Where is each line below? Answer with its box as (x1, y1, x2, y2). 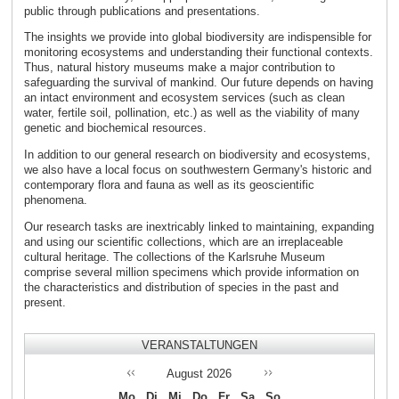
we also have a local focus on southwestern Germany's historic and (23, 163, 371, 177)
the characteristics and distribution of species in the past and (23, 281, 338, 295)
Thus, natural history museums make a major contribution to (23, 61, 335, 75)
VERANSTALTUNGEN (142, 338, 257, 352)
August (167, 366, 204, 380)
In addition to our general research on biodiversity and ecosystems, (23, 148, 370, 162)
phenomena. (23, 193, 87, 208)
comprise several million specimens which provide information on (23, 265, 359, 280)
